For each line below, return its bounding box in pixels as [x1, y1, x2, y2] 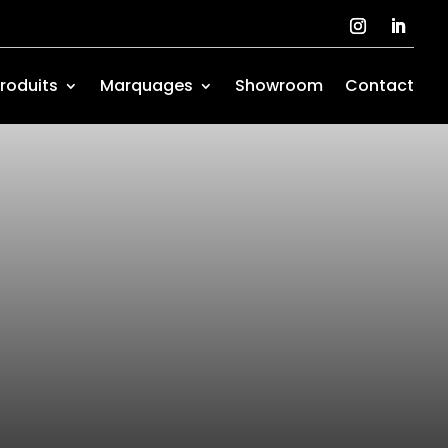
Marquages [100, 74, 194, 97]
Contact [345, 74, 415, 97]
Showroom [235, 74, 324, 97]
